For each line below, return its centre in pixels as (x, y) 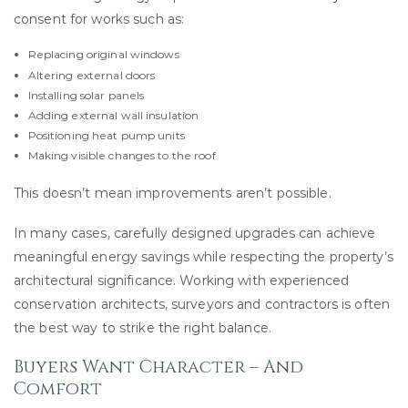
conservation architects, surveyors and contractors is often (202, 305)
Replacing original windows (103, 55)
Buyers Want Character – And (158, 367)
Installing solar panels (86, 95)
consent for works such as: (99, 20)
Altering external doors (92, 75)
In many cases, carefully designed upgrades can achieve (195, 234)
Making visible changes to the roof (122, 156)
